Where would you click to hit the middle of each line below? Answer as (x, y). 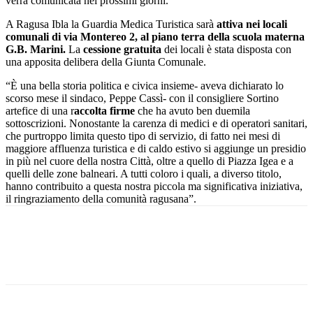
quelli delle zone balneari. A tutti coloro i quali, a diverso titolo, (144, 173)
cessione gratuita (122, 49)
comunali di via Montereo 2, (72, 36)
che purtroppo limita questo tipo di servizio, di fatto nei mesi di (143, 136)
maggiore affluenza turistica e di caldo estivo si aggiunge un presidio (156, 148)
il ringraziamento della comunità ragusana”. (101, 198)
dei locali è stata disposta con (226, 49)
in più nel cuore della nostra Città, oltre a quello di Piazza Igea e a (150, 161)
